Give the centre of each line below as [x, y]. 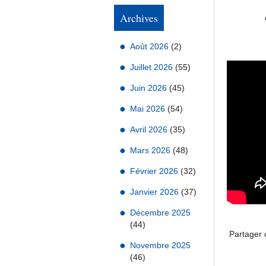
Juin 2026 [150, 88]
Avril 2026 [150, 129]
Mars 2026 [151, 150]
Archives [139, 18]
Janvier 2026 [156, 192]
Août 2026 [151, 46]
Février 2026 [155, 171]
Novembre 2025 [160, 245]
